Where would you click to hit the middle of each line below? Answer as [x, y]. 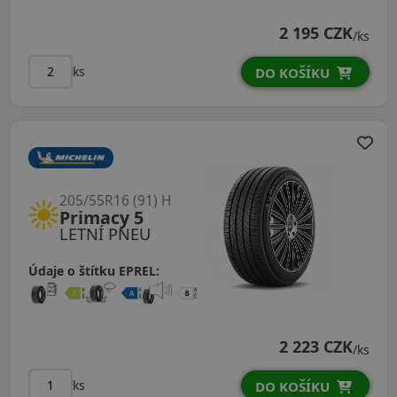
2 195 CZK [315, 32]
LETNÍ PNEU [105, 234]
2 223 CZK [315, 346]
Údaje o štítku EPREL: [94, 270]
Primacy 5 [102, 217]
